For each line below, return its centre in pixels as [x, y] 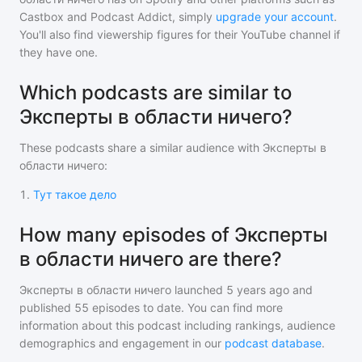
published [45, 307]
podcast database [273, 343]
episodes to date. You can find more [186, 307]
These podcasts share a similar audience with [141, 147]
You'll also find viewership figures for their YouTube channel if [180, 34]
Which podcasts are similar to [156, 93]
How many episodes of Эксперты [174, 235]
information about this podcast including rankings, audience [177, 325]
